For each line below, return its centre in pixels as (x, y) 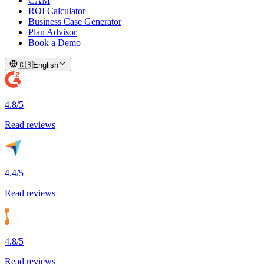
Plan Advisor (52, 32)
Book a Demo (55, 43)
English (46, 65)
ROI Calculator (57, 11)
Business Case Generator (75, 22)
